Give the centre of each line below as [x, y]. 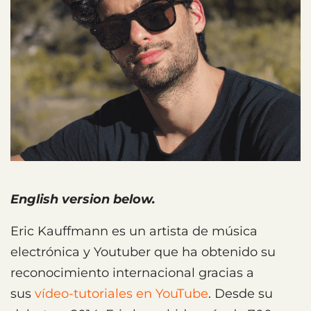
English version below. [83, 199]
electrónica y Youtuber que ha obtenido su [143, 252]
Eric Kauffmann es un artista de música [134, 231]
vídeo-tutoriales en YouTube [121, 293]
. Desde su [241, 293]
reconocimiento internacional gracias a [132, 272]
